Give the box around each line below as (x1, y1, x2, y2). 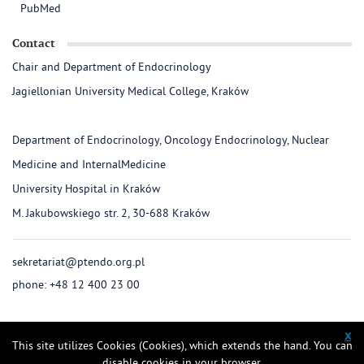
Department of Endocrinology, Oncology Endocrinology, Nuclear (12, 134, 329, 149)
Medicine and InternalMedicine (12, 158, 166, 173)
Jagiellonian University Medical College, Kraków (12, 85, 249, 100)
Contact (12, 37, 55, 51)
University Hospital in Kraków (12, 183, 160, 197)
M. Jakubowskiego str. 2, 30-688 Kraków (12, 207, 210, 222)
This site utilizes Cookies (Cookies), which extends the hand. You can (11, 340, 353, 354)
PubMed (20, 2, 61, 17)
